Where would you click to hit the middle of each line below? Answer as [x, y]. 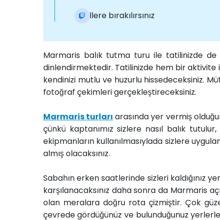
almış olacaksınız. [76, 153]
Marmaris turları [78, 117]
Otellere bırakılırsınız [114, 15]
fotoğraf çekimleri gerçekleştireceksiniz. [120, 92]
